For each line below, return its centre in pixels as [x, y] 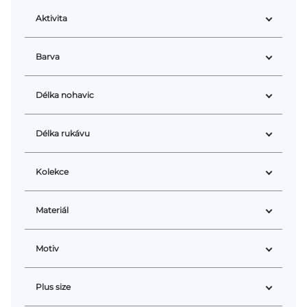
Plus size [53, 287]
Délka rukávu [63, 134]
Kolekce [52, 172]
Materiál [52, 210]
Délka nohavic [65, 95]
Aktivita [51, 19]
